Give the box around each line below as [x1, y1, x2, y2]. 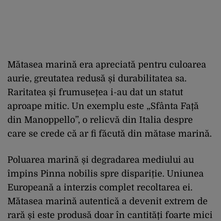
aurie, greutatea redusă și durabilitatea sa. [7, 74, 186, 84]
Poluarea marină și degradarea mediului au [7, 155, 194, 165]
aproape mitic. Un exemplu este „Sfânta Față [7, 101, 199, 111]
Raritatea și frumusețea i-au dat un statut [7, 87, 183, 98]
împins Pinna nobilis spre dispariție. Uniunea [7, 169, 204, 179]
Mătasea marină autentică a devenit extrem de [7, 196, 208, 207]
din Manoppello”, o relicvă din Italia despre [7, 115, 193, 125]
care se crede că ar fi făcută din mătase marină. [7, 129, 212, 139]
